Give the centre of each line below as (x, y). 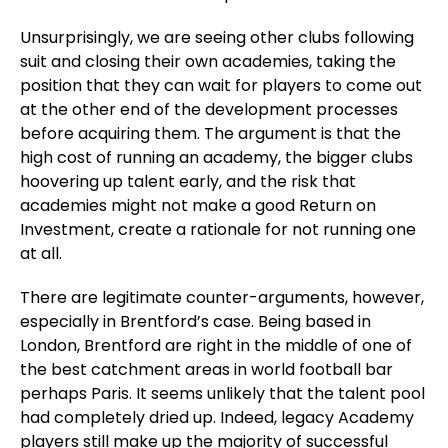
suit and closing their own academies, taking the (208, 61)
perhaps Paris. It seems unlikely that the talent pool (222, 393)
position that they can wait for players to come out (221, 85)
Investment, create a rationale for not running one (218, 229)
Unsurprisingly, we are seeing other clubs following (217, 37)
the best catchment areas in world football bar (206, 369)
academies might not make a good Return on (198, 205)
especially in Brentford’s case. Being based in (195, 321)
